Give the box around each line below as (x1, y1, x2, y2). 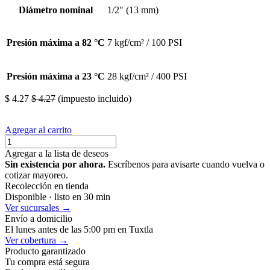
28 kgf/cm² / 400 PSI (107, 71, 187, 81)
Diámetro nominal (19, 4, 93, 15)
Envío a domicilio (5, 213, 72, 224)
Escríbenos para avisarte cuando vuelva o (105, 159, 265, 169)
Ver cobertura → (5, 234, 68, 245)
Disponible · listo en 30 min (5, 191, 110, 202)
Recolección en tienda (5, 180, 89, 191)
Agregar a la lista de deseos (5, 148, 108, 159)
